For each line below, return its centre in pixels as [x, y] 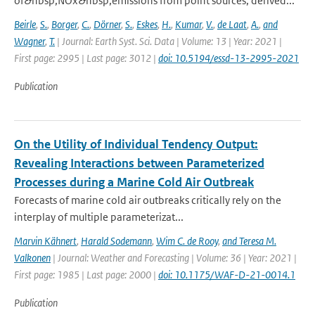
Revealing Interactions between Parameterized [139, 163]
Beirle [25, 24]
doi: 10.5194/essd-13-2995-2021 [229, 58]
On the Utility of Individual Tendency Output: [136, 144]
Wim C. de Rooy [187, 241]
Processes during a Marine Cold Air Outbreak [134, 182]
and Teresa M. [249, 241]
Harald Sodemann [116, 241]
